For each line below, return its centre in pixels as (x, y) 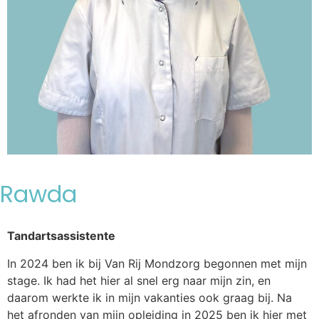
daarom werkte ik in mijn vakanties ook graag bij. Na (150, 297)
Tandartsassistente (61, 236)
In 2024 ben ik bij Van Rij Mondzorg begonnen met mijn (157, 263)
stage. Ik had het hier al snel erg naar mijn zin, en (139, 280)
